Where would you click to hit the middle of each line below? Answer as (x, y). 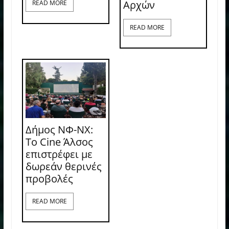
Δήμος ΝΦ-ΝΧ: (59, 129)
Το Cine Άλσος (59, 142)
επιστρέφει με (59, 154)
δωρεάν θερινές (63, 166)
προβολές (49, 178)
